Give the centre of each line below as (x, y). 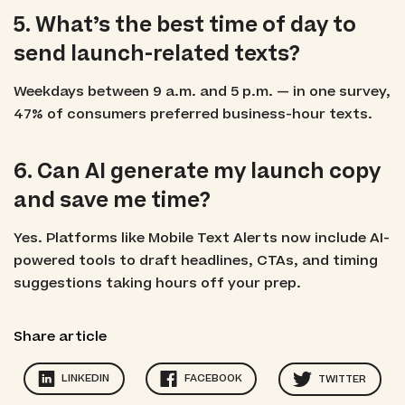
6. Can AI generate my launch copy (197, 171)
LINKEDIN (86, 379)
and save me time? (112, 200)
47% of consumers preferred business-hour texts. (193, 114)
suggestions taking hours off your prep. (157, 283)
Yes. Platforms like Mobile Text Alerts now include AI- (201, 238)
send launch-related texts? (156, 54)
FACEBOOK (213, 379)
